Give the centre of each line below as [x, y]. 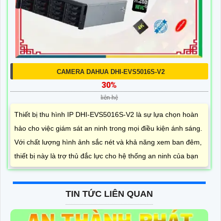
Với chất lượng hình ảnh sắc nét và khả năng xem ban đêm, [108, 142]
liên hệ [109, 98]
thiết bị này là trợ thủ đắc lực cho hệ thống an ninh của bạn [106, 156]
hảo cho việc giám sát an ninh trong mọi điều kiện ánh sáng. [108, 129]
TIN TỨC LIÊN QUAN [109, 194]
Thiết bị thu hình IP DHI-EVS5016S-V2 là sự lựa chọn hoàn [106, 115]
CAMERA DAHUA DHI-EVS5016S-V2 [110, 72]
